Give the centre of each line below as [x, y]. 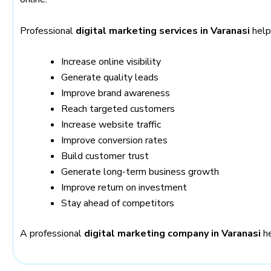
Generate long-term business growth [140, 172]
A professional [52, 234]
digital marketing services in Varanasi [163, 31]
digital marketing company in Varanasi [172, 234]
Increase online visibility [111, 62]
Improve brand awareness [116, 93]
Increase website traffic [111, 125]
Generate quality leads [110, 78]
